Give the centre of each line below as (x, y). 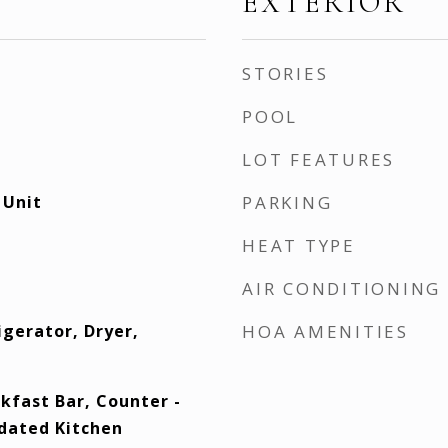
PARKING (287, 202)
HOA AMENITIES (325, 331)
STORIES (285, 73)
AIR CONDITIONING (341, 288)
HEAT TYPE (299, 245)
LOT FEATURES (318, 159)
